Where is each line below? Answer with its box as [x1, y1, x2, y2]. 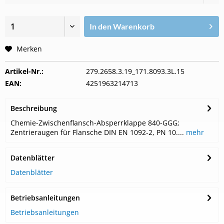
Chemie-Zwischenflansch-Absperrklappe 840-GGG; [10, 118, 179, 127]
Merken [16, 44, 42, 53]
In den [89, 21, 112, 31]
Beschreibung [10, 103, 57, 113]
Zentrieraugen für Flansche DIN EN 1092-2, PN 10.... [10, 127, 184, 137]
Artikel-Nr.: [5, 66, 43, 76]
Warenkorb [113, 21, 155, 31]
